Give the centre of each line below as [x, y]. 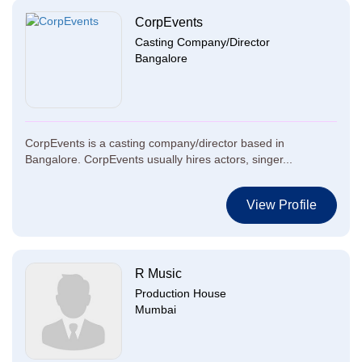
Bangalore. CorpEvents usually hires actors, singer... [159, 159]
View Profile [281, 205]
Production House [181, 293]
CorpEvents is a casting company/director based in [155, 143]
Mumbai [156, 309]
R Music [158, 274]
